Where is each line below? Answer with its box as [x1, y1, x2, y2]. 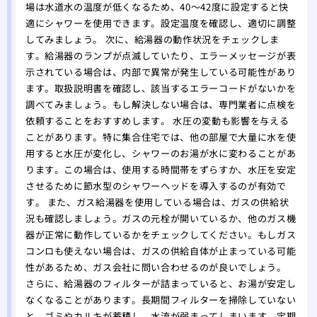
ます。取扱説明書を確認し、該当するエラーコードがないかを [25, 81, 296, 96]
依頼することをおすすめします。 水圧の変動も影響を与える [25, 114, 289, 128]
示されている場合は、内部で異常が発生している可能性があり [25, 65, 296, 79]
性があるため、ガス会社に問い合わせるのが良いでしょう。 [25, 260, 287, 275]
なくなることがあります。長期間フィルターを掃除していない [25, 293, 296, 307]
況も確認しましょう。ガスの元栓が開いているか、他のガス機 [25, 212, 296, 226]
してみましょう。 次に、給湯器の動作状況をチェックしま [25, 33, 279, 47]
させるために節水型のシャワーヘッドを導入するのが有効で [25, 179, 287, 193]
